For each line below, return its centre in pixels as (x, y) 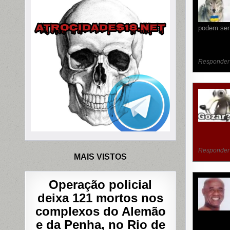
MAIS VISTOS (101, 157)
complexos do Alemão (100, 211)
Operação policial (101, 184)
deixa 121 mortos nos (101, 198)
